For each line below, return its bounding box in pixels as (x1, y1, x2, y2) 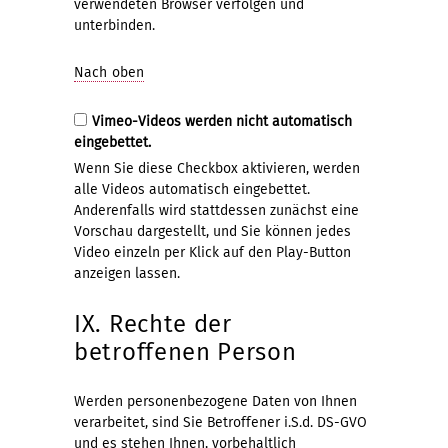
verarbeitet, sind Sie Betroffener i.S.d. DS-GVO (74, 413, 367, 431)
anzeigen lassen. (74, 264, 180, 282)
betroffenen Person (74, 337, 297, 366)
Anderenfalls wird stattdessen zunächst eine (74, 201, 359, 219)
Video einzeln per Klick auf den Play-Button (74, 243, 351, 261)
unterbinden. (74, 16, 155, 34)
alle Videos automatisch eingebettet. (74, 180, 310, 198)
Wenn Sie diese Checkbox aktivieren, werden (74, 159, 360, 177)
